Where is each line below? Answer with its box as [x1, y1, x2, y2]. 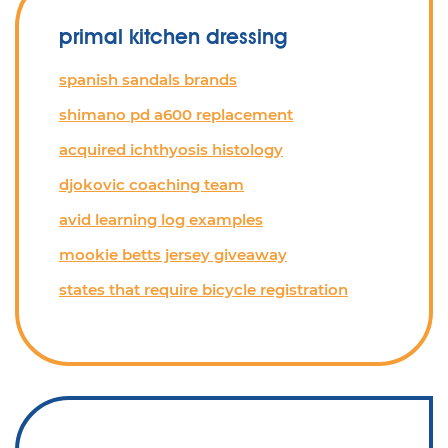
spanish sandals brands [59, 70, 237, 89]
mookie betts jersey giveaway [59, 245, 287, 264]
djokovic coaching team [59, 175, 244, 194]
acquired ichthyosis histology [59, 140, 283, 159]
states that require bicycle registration [59, 280, 348, 299]
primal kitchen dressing [59, 24, 288, 49]
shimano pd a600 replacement [59, 105, 293, 124]
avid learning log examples [59, 210, 263, 229]
